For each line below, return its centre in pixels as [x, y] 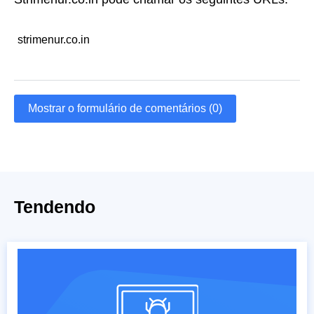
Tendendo [55, 207]
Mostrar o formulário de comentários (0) [125, 109]
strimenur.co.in [54, 40]
